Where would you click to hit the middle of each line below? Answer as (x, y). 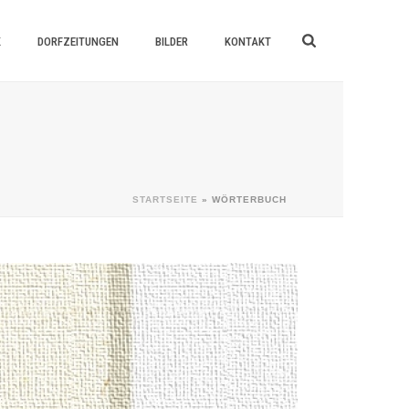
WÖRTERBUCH (249, 199)
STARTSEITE (165, 199)
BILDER (172, 42)
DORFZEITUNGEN (79, 42)
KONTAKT (248, 42)
